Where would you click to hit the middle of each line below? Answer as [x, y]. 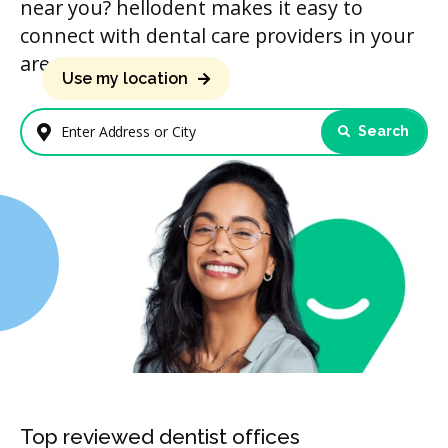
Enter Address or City [115, 141]
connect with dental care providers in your [217, 35]
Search [382, 131]
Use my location [125, 78]
